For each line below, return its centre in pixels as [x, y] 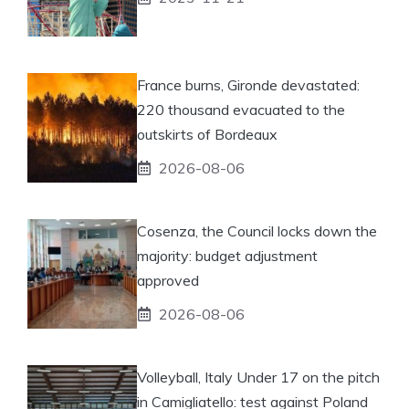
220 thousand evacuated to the [241, 109]
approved [168, 280]
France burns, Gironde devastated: [248, 84]
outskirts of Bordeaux [207, 134]
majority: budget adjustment [227, 255]
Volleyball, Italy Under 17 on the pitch [258, 377]
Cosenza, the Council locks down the [257, 231]
